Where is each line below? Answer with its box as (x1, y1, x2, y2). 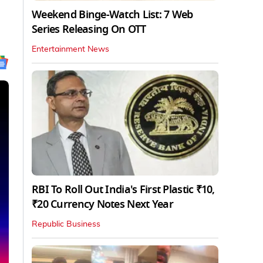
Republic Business (32, 220, 100, 228)
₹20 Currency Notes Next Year (32, 196, 173, 212)
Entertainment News (32, 45, 109, 53)
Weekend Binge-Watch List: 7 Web (32, 6, 193, 22)
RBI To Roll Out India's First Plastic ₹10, (32, 181, 215, 197)
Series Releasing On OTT (32, 21, 146, 37)
